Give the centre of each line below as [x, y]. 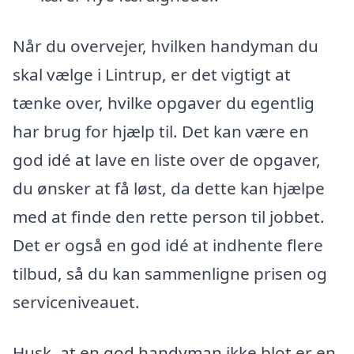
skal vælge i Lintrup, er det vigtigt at [152, 74]
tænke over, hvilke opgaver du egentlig [164, 102]
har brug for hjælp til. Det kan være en [161, 131]
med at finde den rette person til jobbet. [169, 216]
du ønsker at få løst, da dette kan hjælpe [169, 188]
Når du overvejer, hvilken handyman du [166, 45]
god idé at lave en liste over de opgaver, [167, 159]
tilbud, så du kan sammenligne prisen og [170, 273]
